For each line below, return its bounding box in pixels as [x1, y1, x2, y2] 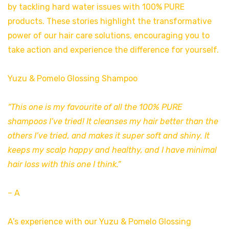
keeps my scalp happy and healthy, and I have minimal [8, 145, 217, 155]
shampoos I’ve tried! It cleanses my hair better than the [8, 117, 218, 127]
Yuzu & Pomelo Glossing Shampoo [8, 74, 138, 84]
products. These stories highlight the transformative [8, 16, 212, 27]
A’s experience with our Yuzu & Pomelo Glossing [8, 217, 191, 227]
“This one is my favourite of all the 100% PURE [8, 102, 182, 112]
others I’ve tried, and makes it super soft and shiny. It [8, 131, 210, 141]
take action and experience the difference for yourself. [8, 45, 219, 55]
